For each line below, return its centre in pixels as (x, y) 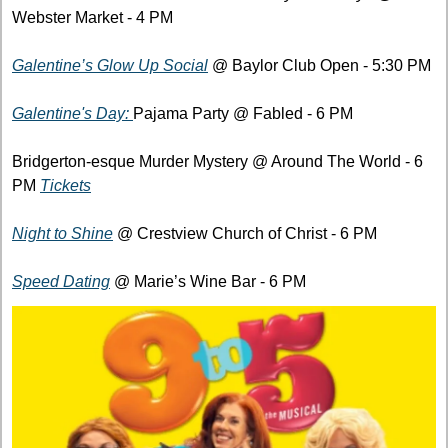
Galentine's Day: (72, 114)
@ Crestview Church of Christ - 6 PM (245, 234)
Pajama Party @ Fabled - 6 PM (243, 114)
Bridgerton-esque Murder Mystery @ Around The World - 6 (217, 162)
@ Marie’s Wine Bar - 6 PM (208, 282)
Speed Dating (61, 282)
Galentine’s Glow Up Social (110, 66)
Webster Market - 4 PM (92, 18)
